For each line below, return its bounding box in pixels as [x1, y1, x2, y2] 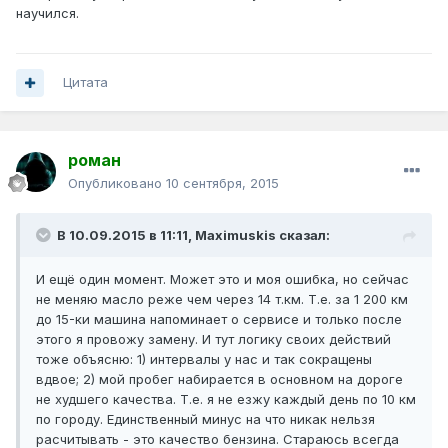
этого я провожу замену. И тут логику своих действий [36, 331, 391, 348]
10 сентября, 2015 [166, 175, 279, 192]
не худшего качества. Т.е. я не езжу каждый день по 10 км [36, 391, 416, 408]
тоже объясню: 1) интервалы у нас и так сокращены [36, 351, 372, 368]
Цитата [63, 74, 108, 91]
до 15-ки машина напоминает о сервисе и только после [36, 311, 402, 328]
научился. [16, 5, 79, 22]
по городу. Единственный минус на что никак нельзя [36, 411, 375, 428]
